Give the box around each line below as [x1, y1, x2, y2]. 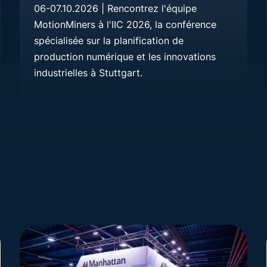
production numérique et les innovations [34, 50, 216, 63]
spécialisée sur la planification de [34, 34, 184, 46]
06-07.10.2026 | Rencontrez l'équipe [34, 2, 197, 14]
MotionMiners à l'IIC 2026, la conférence [34, 18, 217, 30]
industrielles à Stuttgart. [34, 66, 143, 79]
